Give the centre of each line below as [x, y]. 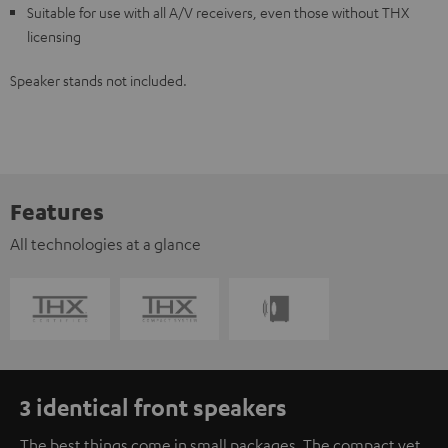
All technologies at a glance [105, 244]
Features [57, 211]
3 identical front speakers [153, 406]
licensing [54, 36]
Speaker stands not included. [98, 80]
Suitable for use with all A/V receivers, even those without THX [218, 12]
